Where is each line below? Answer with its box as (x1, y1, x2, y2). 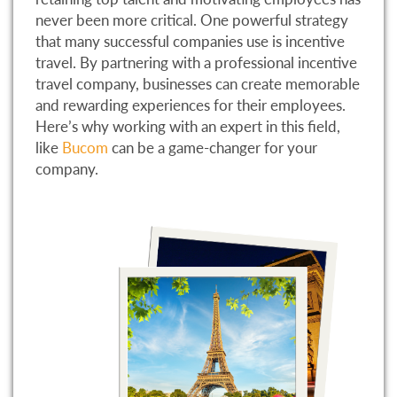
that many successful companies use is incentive (35, 32, 345, 51)
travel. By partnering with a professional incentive (35, 53, 357, 73)
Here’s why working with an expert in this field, (35, 117, 340, 136)
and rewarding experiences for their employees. (35, 96, 346, 115)
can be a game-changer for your (108, 138, 317, 158)
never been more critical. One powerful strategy (35, 11, 348, 30)
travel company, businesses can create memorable (35, 74, 360, 94)
